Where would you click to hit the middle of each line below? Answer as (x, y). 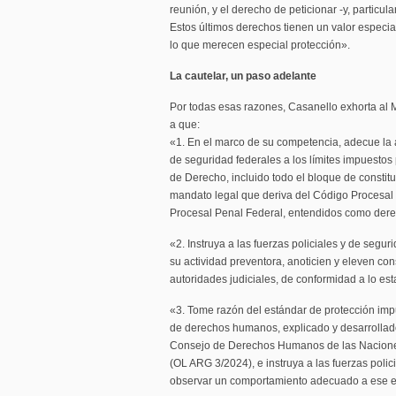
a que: (185, 125)
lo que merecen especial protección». (260, 45)
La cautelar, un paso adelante (243, 76)
